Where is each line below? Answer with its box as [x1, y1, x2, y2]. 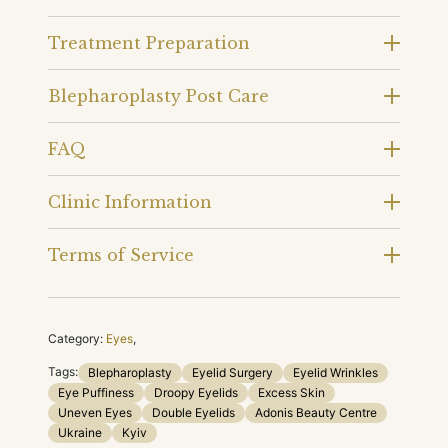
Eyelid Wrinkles [293, 364, 378, 380]
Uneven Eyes [58, 404, 132, 420]
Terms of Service [48, 244, 194, 265]
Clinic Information [48, 191, 212, 212]
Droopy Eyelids [154, 384, 238, 400]
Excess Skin [258, 384, 325, 400]
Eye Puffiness [58, 384, 134, 400]
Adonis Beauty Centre [255, 404, 377, 420]
